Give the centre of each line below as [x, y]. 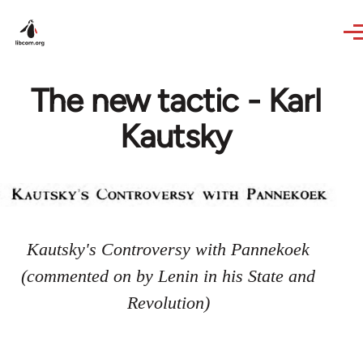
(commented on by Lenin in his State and [169, 276]
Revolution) [168, 303]
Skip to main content [77, 11]
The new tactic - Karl [176, 100]
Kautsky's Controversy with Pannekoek [169, 250]
